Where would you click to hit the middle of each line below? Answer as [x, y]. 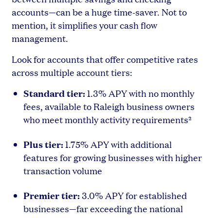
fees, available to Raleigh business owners [109, 106]
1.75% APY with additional [118, 144]
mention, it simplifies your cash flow [84, 25]
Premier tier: [52, 195]
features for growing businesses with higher [113, 157]
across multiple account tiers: [72, 72]
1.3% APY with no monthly [140, 93]
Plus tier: [43, 144]
